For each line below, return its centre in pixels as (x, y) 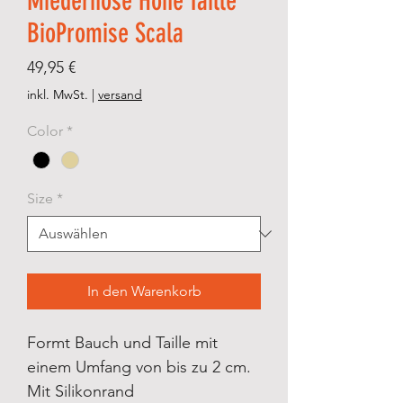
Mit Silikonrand (81, 391)
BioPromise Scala (105, 34)
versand (120, 95)
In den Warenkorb (144, 291)
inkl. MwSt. (58, 95)
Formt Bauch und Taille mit (122, 342)
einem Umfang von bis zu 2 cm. (139, 367)
